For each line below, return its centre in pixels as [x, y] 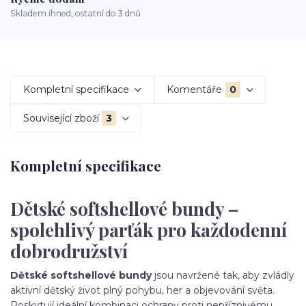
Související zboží [61, 118]
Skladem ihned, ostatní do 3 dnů [75, 13]
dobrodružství [69, 251]
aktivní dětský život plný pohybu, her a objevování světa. [142, 290]
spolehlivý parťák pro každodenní [149, 230]
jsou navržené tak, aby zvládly [223, 275]
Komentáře [195, 90]
